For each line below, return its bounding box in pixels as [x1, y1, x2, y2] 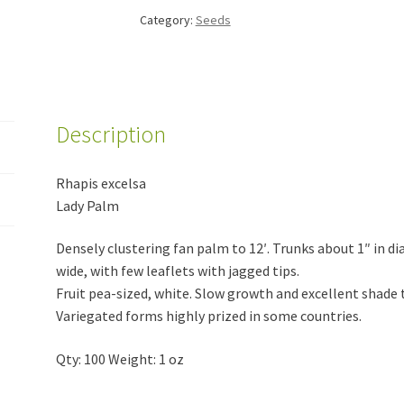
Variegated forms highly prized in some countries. [56, 307, 363, 326]
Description [56, 119, 167, 149]
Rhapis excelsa [56, 173, 147, 192]
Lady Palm [56, 196, 120, 215]
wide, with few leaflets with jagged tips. [56, 262, 300, 280]
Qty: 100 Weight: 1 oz [56, 349, 185, 368]
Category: [139, 11, 196, 28]
